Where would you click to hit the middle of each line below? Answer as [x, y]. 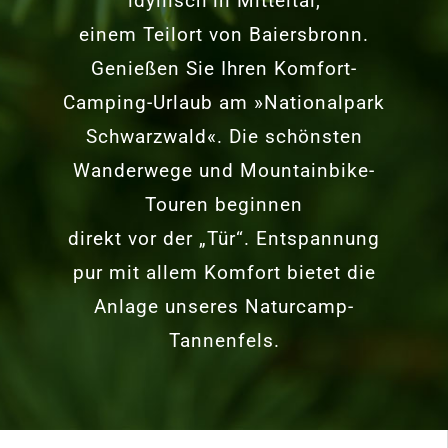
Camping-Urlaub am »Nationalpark [224, 102]
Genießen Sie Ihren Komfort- [224, 68]
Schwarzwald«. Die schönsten [224, 136]
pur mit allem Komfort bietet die [224, 272]
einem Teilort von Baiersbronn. [224, 34]
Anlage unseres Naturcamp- [224, 306]
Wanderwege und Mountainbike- [224, 170]
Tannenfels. [224, 340]
